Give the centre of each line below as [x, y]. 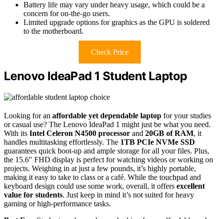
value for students [33, 195]
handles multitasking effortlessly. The [62, 142]
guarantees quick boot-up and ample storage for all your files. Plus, [107, 151]
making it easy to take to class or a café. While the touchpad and [102, 177]
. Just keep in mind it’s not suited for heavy [128, 195]
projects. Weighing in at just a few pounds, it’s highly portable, [100, 168]
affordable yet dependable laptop [107, 115]
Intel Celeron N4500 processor [80, 133]
